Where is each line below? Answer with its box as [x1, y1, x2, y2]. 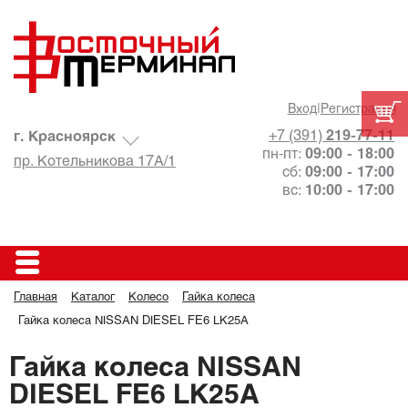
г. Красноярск [14, 130, 116, 144]
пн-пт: [262, 148, 305, 161]
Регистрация [320, 104, 396, 116]
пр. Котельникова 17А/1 [14, 155, 176, 168]
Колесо [128, 292, 168, 303]
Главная [14, 292, 57, 303]
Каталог [71, 292, 115, 303]
